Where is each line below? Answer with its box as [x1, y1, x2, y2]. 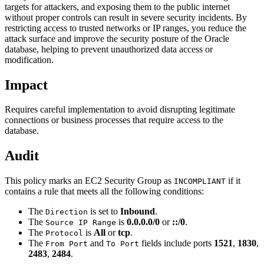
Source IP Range [45, 218, 116, 227]
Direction [45, 207, 88, 217]
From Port [45, 239, 88, 249]
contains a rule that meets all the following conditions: [5, 186, 204, 197]
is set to [88, 206, 120, 217]
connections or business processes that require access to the [5, 115, 223, 126]
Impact [5, 77, 48, 93]
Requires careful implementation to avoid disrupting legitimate [5, 104, 235, 115]
